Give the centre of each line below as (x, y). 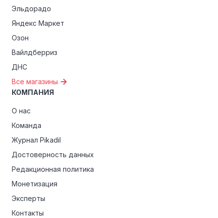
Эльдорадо (31, 9)
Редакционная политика (53, 169)
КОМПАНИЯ (33, 92)
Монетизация (35, 184)
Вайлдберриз (35, 53)
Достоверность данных (53, 155)
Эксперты (28, 199)
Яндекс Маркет (38, 23)
